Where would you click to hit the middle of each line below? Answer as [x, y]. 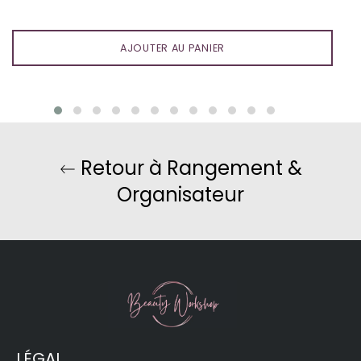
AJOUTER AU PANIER [172, 48]
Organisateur [180, 194]
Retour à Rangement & [189, 168]
